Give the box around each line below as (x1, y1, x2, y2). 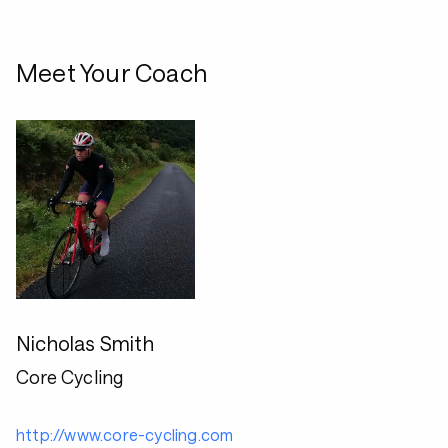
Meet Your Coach (16, 58, 207, 87)
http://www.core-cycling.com (16, 425, 234, 444)
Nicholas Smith (16, 331, 154, 355)
